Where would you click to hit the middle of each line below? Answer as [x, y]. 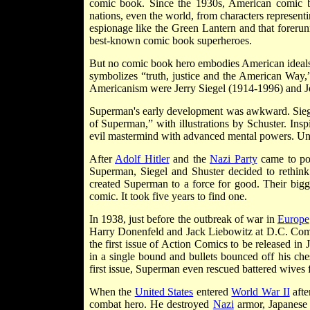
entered [212, 291]
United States [164, 291]
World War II [261, 291]
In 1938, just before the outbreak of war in [183, 219]
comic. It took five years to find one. [168, 196]
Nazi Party [234, 158]
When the [112, 291]
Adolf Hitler [142, 158]
